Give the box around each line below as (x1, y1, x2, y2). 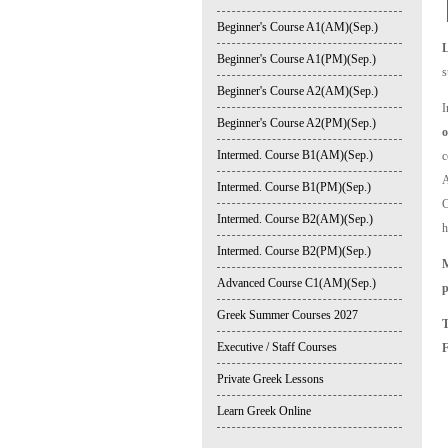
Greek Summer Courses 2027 (217, 308, 358, 322)
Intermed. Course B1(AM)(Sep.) (217, 148, 373, 162)
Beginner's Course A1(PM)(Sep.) (217, 52, 376, 66)
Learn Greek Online (217, 404, 311, 418)
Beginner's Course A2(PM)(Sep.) (217, 116, 376, 130)
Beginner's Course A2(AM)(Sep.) (217, 84, 378, 98)
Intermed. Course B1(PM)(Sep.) (217, 180, 371, 194)
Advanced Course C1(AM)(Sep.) (217, 276, 376, 290)
